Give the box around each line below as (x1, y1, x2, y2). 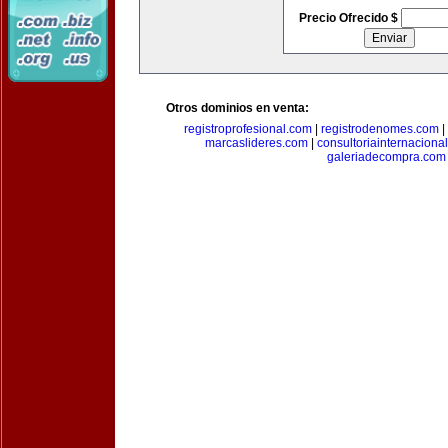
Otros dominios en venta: (166, 101, 309, 115)
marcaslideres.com (205, 136, 308, 150)
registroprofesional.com (183, 122, 312, 136)
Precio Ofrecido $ (298, 11, 401, 25)
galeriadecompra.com (326, 150, 446, 164)
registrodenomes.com (320, 122, 439, 136)
